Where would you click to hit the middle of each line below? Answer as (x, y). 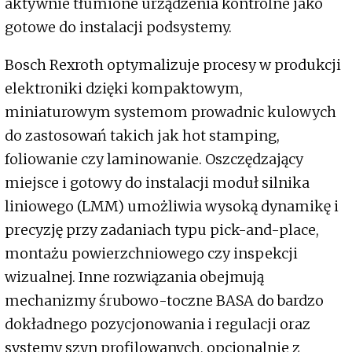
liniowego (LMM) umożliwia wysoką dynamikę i (172, 207)
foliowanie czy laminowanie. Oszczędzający (154, 159)
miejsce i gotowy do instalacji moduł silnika (157, 183)
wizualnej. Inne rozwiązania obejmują (134, 277)
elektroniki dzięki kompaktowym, (124, 89)
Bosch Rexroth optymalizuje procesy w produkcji (173, 65)
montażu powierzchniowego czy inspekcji (151, 254)
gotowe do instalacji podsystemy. (118, 27)
